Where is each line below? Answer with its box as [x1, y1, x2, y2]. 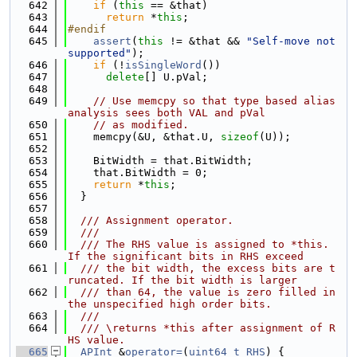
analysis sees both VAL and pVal [68, 107, 265, 119]
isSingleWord [125, 59, 202, 71]
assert [93, 35, 131, 47]
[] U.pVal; [144, 71, 208, 83]
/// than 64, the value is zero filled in [68, 286, 335, 298]
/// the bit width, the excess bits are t [68, 262, 335, 274]
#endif [68, 23, 106, 35]
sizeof [221, 131, 259, 143]
